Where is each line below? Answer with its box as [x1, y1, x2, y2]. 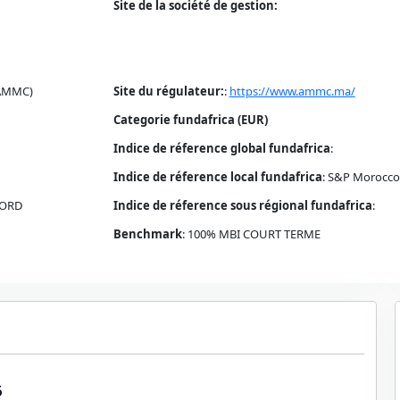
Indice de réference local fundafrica [112, 169, 322, 185]
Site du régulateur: [112, 83, 224, 99]
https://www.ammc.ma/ [229, 83, 355, 99]
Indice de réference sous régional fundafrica [112, 197, 372, 213]
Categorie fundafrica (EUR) [112, 112, 268, 128]
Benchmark [112, 226, 182, 242]
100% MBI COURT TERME [187, 226, 321, 242]
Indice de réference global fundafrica [112, 140, 330, 156]
